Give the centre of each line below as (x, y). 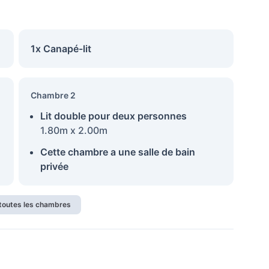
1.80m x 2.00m (74, 130)
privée (54, 166)
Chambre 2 (53, 95)
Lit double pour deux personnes (113, 116)
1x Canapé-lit (61, 49)
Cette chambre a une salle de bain (117, 152)
